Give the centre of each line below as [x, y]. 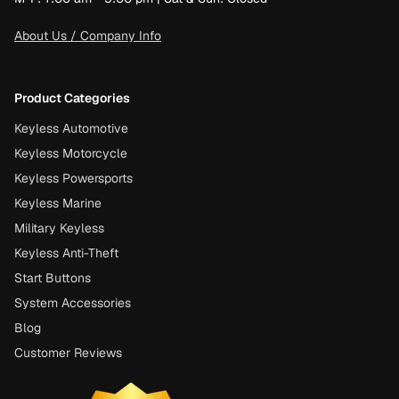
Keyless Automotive [71, 128]
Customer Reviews [68, 353]
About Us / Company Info [88, 36]
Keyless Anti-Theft [66, 253]
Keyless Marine [58, 203]
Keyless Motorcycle [71, 153]
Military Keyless [59, 228]
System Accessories [73, 303]
